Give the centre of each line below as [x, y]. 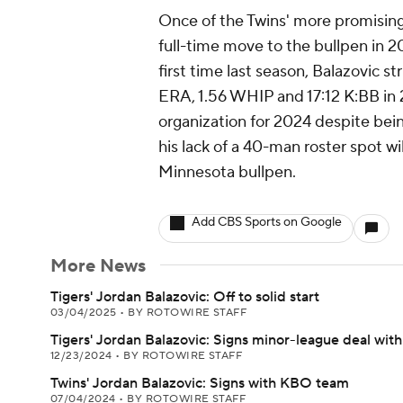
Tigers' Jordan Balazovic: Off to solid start [185, 297]
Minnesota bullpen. [227, 172]
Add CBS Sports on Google [267, 222]
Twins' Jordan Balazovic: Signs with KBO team [200, 383]
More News [98, 266]
